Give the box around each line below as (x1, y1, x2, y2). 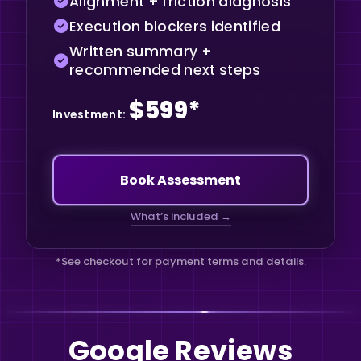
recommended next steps (69, 60, 261, 80)
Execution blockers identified (69, 16, 281, 36)
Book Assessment (120, 170, 241, 189)
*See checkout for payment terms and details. (55, 254, 306, 270)
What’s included (130, 209, 221, 225)
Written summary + (69, 41, 212, 61)
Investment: (52, 106, 127, 122)
